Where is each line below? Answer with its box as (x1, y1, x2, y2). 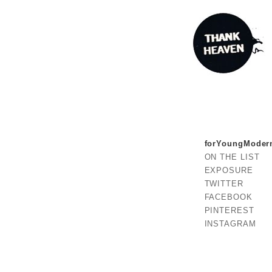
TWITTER (204, 178, 243, 188)
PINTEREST (204, 205, 254, 215)
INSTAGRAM (204, 219, 256, 228)
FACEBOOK (204, 192, 253, 202)
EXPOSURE (204, 165, 253, 175)
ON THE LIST (204, 152, 260, 161)
